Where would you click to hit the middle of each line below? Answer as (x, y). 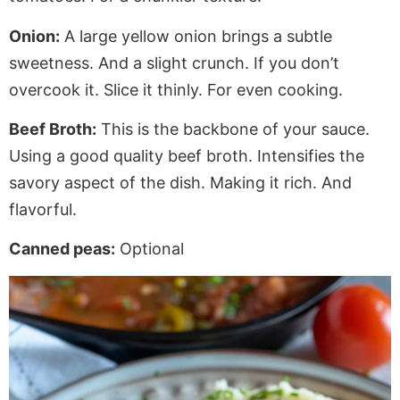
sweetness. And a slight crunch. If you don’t (174, 62)
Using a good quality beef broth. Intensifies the (187, 156)
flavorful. (43, 210)
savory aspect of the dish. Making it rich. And (180, 183)
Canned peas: (62, 249)
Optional (150, 249)
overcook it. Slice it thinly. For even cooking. (176, 89)
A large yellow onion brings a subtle (196, 36)
